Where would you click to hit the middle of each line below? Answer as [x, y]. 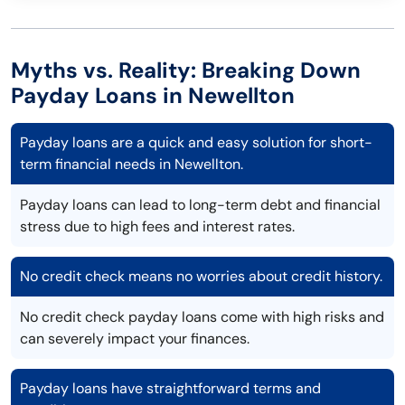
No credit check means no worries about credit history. [201, 277]
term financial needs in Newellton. [132, 165]
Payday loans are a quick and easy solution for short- [196, 143]
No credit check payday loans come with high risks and [202, 317]
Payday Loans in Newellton [153, 96]
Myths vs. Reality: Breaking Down [186, 71]
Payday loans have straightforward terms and [170, 389]
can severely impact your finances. [135, 339]
